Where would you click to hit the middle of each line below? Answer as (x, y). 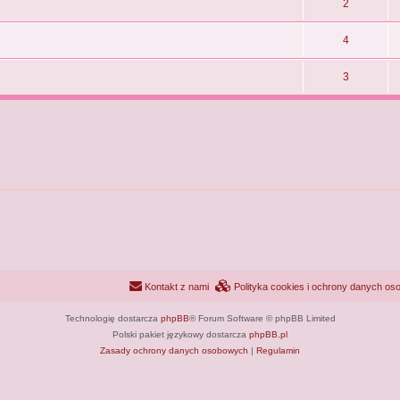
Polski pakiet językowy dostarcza (181, 334)
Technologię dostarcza (112, 318)
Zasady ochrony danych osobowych (174, 350)
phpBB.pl (268, 334)
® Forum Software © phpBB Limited (262, 318)
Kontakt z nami (177, 286)
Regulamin (278, 350)
